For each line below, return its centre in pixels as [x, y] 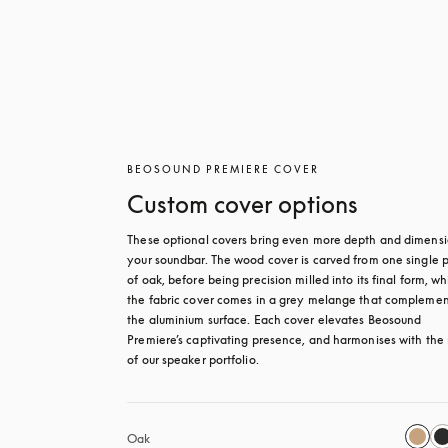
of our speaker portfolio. [194, 359]
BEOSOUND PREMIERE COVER [223, 169]
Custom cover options [243, 204]
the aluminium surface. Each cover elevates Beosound [274, 319]
